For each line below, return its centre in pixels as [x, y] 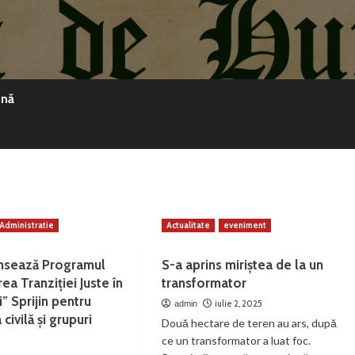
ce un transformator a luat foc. [236, 341]
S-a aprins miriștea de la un [242, 265]
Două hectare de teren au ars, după [249, 323]
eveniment [244, 225]
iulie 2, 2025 [238, 304]
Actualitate [188, 225]
